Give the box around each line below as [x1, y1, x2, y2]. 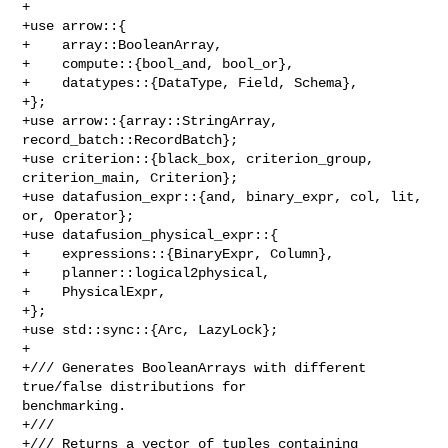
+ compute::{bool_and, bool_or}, [22, 55, 295, 72]
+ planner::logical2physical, [22, 264, 271, 281]
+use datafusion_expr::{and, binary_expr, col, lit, [22, 188, 423, 205]
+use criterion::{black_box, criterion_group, [22, 150, 375, 167]
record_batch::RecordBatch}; [22, 131, 239, 148]
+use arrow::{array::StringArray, [22, 112, 279, 129]
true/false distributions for [22, 378, 255, 395]
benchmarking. [22, 397, 127, 414]
